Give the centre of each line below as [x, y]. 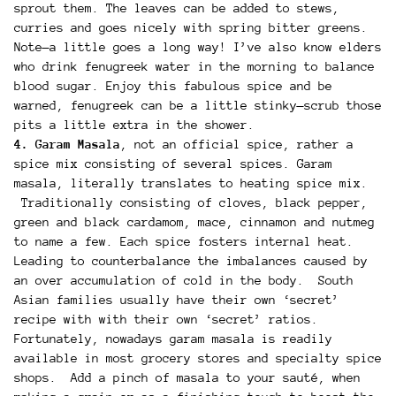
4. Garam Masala [67, 145]
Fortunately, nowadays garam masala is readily [173, 339]
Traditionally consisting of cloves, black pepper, [191, 203]
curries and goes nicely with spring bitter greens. [191, 28]
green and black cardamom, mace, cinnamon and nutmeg [194, 222]
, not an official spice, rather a [237, 145]
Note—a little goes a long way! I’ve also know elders [198, 47]
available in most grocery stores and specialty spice [198, 358]
